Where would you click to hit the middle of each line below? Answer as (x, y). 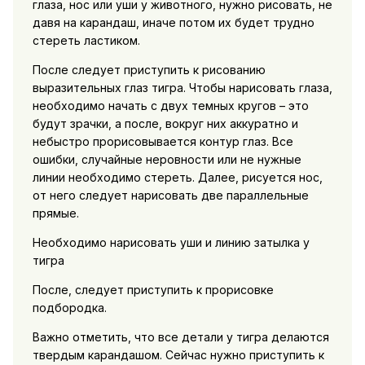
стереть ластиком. (86, 41)
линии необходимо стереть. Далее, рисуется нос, (177, 178)
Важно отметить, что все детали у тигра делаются (180, 337)
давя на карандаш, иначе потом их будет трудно (173, 23)
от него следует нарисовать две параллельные (170, 196)
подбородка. (69, 308)
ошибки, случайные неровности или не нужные (167, 160)
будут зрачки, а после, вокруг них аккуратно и (165, 124)
